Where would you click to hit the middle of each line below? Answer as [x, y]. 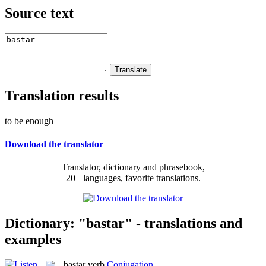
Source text [39, 13]
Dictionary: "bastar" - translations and [123, 223]
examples [33, 239]
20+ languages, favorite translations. [133, 178]
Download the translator [54, 144]
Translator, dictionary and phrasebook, [133, 167]
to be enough [29, 121]
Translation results [62, 95]
